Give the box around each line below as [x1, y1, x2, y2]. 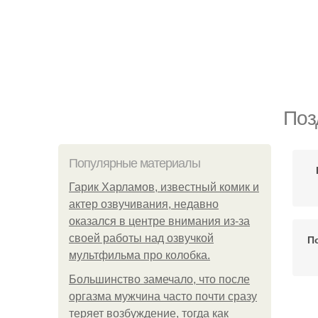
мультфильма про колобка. [69, 249, 210, 261]
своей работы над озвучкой [69, 232, 214, 244]
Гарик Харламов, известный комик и [69, 181, 259, 193]
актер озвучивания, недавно [69, 198, 219, 210]
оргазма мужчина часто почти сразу [69, 290, 257, 302]
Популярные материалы [69, 156, 200, 170]
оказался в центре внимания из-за [69, 215, 250, 227]
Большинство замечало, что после [69, 273, 250, 285]
